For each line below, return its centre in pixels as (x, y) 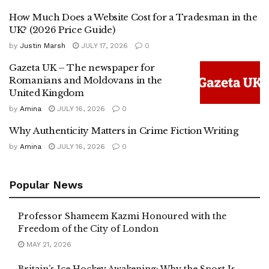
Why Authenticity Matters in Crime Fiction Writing (124, 130)
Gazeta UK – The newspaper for (82, 67)
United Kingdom (47, 92)
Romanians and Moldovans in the (86, 80)
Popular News (46, 184)
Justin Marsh (43, 45)
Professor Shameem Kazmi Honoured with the (122, 216)
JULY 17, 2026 (103, 45)
